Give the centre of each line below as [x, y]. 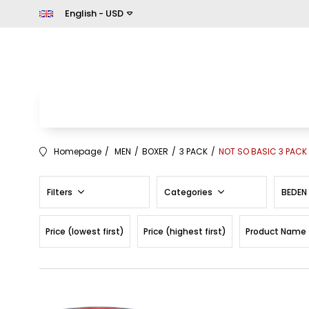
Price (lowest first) [85, 231]
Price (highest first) [185, 231]
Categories [189, 192]
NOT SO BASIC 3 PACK [263, 151]
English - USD [94, 13]
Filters [61, 192]
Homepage [78, 151]
